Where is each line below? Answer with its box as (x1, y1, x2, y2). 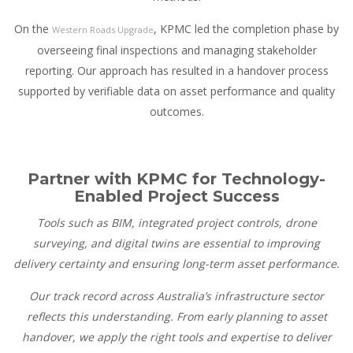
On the (14, 21, 52, 37)
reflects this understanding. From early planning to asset (26, 309, 327, 325)
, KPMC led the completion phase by (154, 21, 339, 37)
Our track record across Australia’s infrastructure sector (29, 288, 324, 304)
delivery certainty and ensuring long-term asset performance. (13, 256, 340, 272)
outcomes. (149, 104, 204, 120)
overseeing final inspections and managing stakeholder (36, 43, 317, 58)
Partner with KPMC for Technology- (28, 169, 325, 189)
